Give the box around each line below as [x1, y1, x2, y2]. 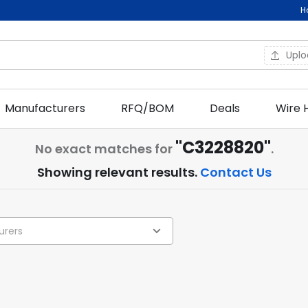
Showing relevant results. [36, 164, 200, 181]
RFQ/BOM [121, 100, 174, 116]
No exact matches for [34, 140, 175, 157]
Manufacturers [5, 100, 85, 116]
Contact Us [199, 164, 272, 181]
